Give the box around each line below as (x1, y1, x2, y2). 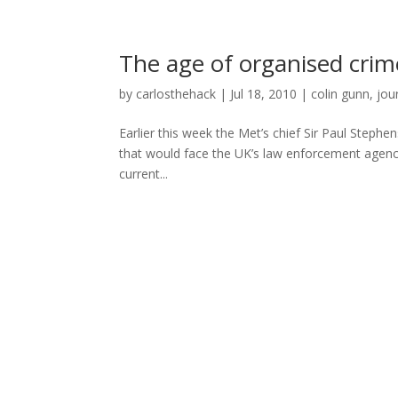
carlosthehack (136, 85, 217, 102)
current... (119, 165, 169, 182)
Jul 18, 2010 (230, 85, 298, 102)
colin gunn (311, 85, 370, 102)
